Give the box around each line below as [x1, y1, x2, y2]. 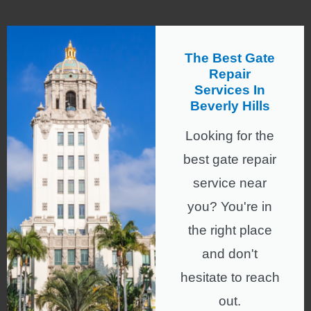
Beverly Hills [190, 99, 270, 114]
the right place [187, 223, 272, 238]
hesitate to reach [180, 270, 280, 285]
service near [193, 176, 267, 191]
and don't [202, 246, 258, 262]
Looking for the [185, 128, 274, 144]
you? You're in [187, 199, 272, 215]
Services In [194, 83, 265, 98]
